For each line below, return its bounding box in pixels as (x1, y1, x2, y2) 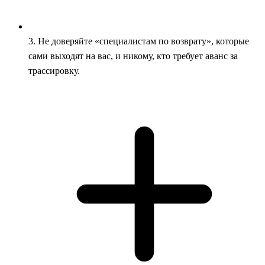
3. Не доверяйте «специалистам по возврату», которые (28, 35, 249, 46)
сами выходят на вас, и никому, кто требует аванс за (28, 50, 238, 61)
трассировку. (28, 65, 80, 76)
